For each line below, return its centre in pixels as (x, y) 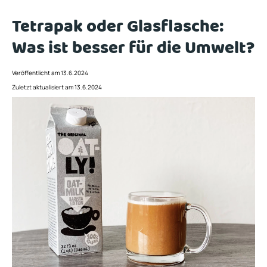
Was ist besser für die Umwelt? (133, 48)
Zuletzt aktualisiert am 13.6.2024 (57, 87)
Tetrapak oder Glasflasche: (118, 27)
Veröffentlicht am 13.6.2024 (50, 73)
